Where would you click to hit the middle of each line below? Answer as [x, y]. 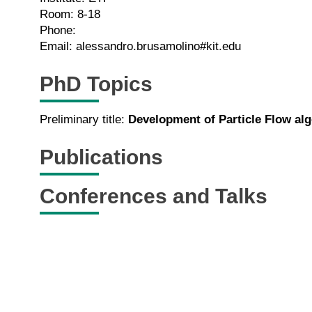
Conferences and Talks [154, 196]
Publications [101, 157]
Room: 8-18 [70, 14]
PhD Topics [96, 84]
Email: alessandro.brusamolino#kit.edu [140, 46]
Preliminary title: [84, 119]
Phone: [58, 30]
